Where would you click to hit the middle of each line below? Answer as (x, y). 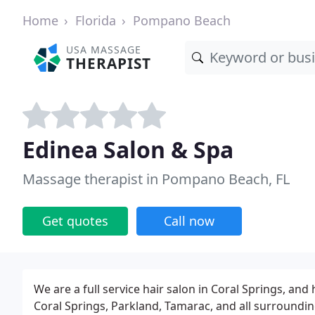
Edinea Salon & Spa (128, 149)
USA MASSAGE (104, 50)
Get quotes (75, 221)
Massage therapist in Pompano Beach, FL (156, 179)
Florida (96, 20)
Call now (189, 221)
